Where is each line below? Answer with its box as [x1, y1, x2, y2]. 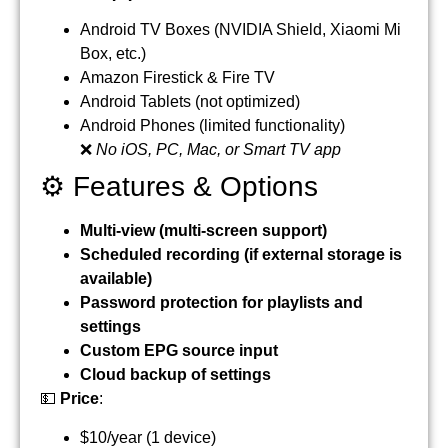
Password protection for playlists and [80, 294, 363, 312]
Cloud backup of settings [80, 366, 271, 384]
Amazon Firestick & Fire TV [80, 69, 275, 87]
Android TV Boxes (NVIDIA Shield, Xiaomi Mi [80, 21, 401, 39]
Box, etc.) [80, 45, 146, 63]
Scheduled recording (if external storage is [80, 246, 402, 264]
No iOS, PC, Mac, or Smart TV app [96, 141, 341, 159]
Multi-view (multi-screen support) [80, 222, 327, 240]
